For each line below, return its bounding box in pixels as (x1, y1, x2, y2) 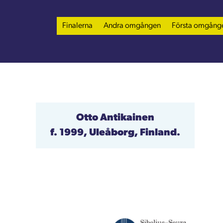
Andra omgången (104, 21, 161, 30)
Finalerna (62, 21, 93, 30)
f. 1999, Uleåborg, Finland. (50, 127, 181, 138)
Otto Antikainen (76, 112, 155, 123)
